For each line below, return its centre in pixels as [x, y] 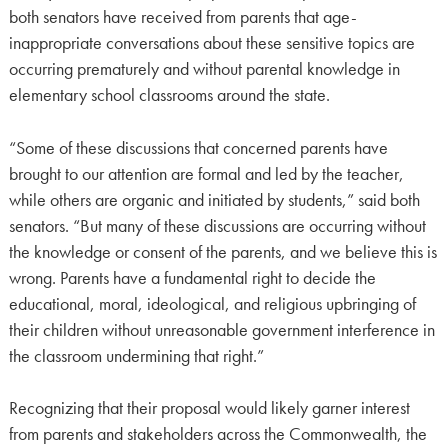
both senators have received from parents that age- [182, 17]
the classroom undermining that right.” [136, 355]
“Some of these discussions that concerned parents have [198, 147]
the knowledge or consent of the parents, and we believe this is [222, 251]
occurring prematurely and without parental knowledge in [204, 69]
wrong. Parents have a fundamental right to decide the [192, 277]
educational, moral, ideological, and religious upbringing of [212, 303]
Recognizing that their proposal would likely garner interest [209, 408]
